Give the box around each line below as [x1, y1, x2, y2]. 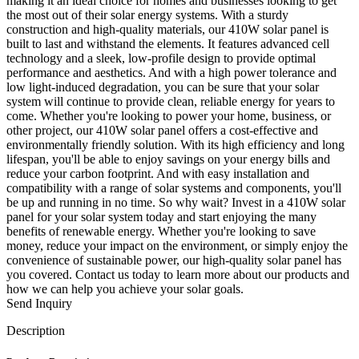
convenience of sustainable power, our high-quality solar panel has [6, 252, 341, 267]
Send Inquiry [6, 296, 72, 310]
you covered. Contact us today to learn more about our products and [6, 267, 349, 281]
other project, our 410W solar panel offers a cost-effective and [6, 123, 318, 137]
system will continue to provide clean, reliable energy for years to [6, 94, 335, 108]
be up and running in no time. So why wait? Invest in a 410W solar [6, 195, 345, 209]
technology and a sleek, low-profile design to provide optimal [6, 50, 316, 65]
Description [6, 323, 65, 337]
